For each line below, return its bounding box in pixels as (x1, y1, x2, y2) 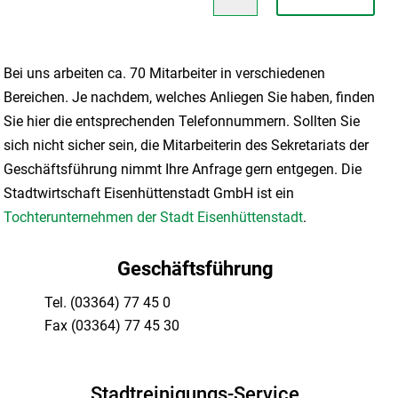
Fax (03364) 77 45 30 (44, 317, 180, 335)
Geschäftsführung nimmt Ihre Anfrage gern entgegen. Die (4, 161, 362, 179)
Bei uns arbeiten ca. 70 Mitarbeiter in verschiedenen (4, 65, 326, 83)
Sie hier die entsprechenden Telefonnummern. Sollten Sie (4, 113, 361, 131)
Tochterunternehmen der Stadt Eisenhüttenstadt (4, 209, 304, 227)
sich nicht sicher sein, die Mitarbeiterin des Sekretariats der (4, 137, 370, 155)
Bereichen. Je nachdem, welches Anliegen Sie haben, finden (4, 89, 376, 107)
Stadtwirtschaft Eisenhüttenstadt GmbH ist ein (4, 185, 295, 203)
